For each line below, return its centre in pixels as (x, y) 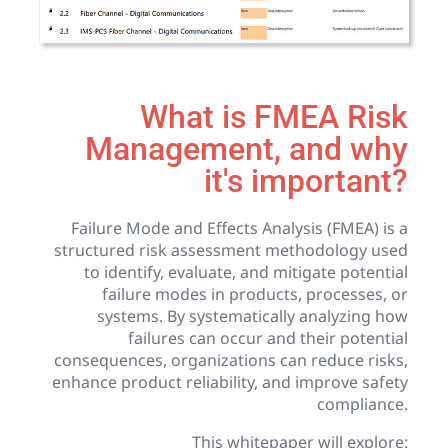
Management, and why (247, 149)
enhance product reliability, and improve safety (230, 382)
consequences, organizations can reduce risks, (231, 360)
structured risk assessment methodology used (231, 250)
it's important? (306, 181)
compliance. (363, 404)
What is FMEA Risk (274, 117)
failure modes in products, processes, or (255, 294)
